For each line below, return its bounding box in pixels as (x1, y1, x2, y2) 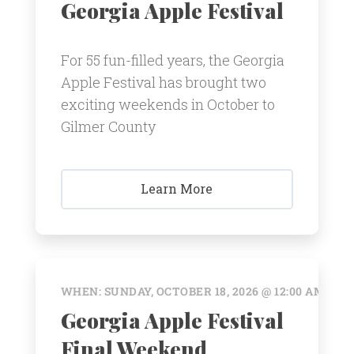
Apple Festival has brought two (60, 73, 266, 92)
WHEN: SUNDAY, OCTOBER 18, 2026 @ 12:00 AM (60, 283, 326, 299)
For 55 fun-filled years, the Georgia (60, 51, 284, 70)
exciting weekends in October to (60, 95, 275, 115)
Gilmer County (60, 117, 156, 137)
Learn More (141, 180, 213, 198)
